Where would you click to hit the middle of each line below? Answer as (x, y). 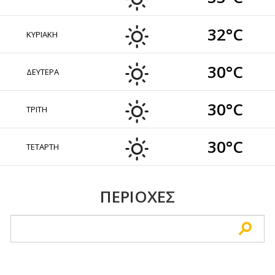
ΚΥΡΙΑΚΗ (42, 34)
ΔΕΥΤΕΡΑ (43, 72)
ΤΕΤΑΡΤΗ (43, 147)
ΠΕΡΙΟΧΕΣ (137, 196)
